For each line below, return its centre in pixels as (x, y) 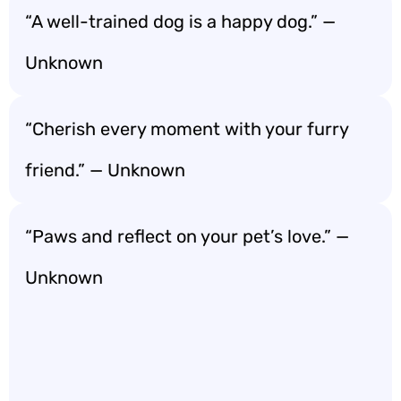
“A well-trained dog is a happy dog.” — (180, 21)
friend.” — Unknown (105, 170)
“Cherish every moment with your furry (187, 129)
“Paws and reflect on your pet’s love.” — (187, 236)
